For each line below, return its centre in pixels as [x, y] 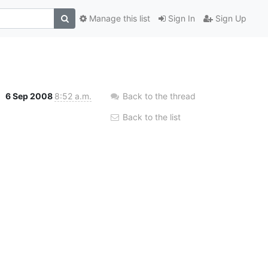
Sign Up [230, 19]
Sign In [180, 19]
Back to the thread [159, 96]
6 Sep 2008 [30, 96]
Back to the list [150, 117]
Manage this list [118, 19]
